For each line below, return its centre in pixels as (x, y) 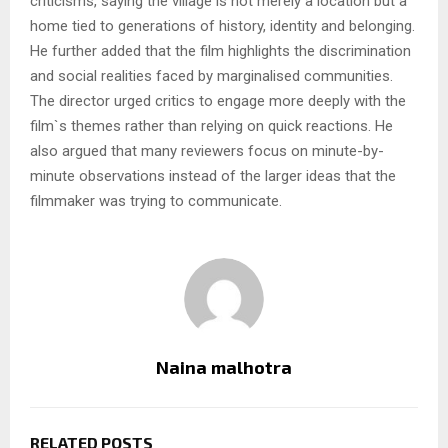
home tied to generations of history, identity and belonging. (222, 26)
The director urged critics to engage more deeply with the (218, 101)
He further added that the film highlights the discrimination (220, 51)
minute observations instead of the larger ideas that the (213, 176)
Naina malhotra (224, 367)
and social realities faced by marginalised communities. (211, 76)
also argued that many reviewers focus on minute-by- (207, 151)
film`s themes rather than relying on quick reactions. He (211, 126)
